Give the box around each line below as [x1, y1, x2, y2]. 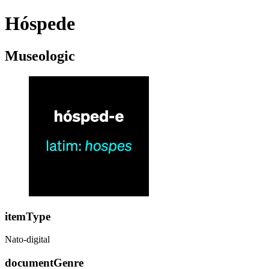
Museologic [5, 47, 75, 64]
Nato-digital [5, 234, 50, 245]
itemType [5, 210, 50, 223]
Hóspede [5, 13, 75, 35]
